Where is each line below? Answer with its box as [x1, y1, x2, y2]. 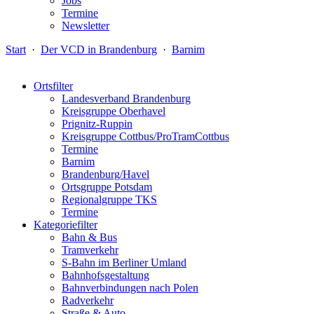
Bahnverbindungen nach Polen [62, 282, 198, 294]
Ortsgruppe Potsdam [62, 181, 152, 193]
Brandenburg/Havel [62, 168, 149, 180]
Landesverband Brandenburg [62, 93, 191, 104]
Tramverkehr [62, 244, 118, 256]
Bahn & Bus [62, 231, 117, 243]
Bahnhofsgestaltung [62, 269, 149, 281]
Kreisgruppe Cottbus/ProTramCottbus [62, 130, 229, 142]
